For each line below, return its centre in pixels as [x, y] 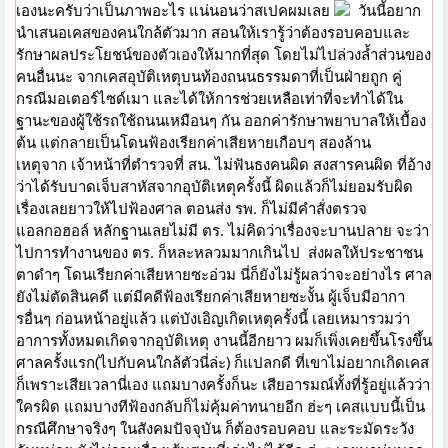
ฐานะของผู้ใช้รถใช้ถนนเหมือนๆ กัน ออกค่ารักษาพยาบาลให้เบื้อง [221, 120]
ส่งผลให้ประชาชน [363, 252]
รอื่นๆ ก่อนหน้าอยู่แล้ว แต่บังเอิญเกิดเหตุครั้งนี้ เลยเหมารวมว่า [213, 318]
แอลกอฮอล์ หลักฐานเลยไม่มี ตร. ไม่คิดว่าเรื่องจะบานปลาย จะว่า [222, 230]
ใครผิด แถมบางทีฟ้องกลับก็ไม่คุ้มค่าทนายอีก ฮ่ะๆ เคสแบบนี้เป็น [220, 406]
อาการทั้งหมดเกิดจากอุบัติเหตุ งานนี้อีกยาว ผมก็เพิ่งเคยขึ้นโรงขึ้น [224, 340]
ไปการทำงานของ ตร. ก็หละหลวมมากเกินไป [160, 252]
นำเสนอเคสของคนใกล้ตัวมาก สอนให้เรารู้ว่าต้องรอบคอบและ [213, 32]
